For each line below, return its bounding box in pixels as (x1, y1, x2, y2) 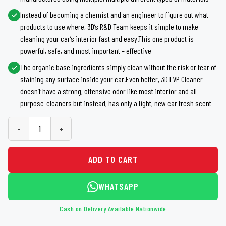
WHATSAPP (98, 181, 139, 192)
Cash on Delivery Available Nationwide (60, 204, 166, 213)
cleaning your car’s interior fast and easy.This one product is (20, 34, 194, 43)
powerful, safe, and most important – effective (20, 46, 151, 55)
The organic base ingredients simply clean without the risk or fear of (20, 62, 216, 72)
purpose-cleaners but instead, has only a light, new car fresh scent (20, 98, 211, 108)
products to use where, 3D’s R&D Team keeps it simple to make (20, 22, 198, 31)
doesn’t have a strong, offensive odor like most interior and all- (20, 86, 199, 96)
